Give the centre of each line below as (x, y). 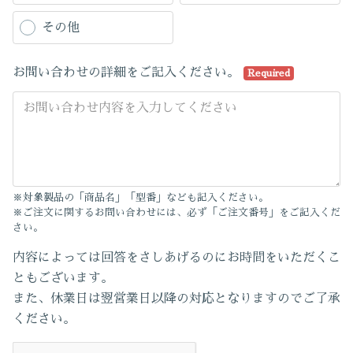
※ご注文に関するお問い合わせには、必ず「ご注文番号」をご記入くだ (176, 212)
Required (268, 73)
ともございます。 (63, 278)
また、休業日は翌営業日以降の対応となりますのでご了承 (176, 299)
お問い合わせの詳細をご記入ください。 (128, 72)
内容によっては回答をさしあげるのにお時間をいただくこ (176, 258)
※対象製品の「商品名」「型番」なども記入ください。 (141, 197)
